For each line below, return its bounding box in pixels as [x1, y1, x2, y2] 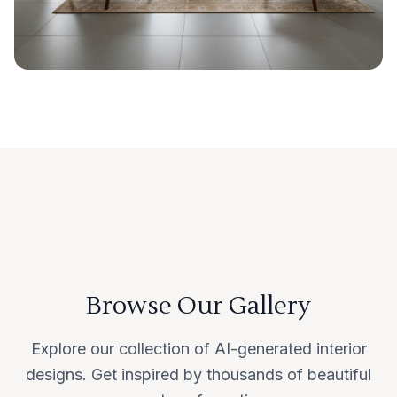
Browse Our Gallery [86, 290, 311, 322]
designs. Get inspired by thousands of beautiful [26, 365, 371, 384]
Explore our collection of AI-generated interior [30, 339, 367, 358]
